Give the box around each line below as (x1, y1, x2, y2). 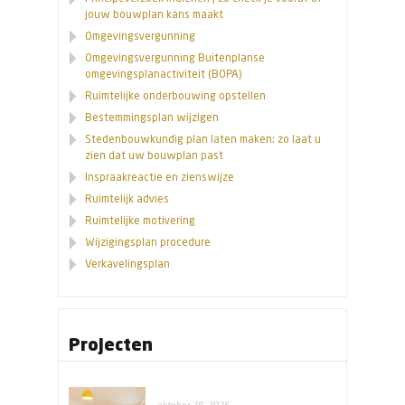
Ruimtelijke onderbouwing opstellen (85, 89, 266, 103)
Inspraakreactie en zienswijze (85, 170, 234, 184)
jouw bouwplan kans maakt (85, 7, 223, 22)
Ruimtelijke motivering (85, 213, 195, 228)
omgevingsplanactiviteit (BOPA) (85, 67, 241, 81)
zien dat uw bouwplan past (85, 148, 223, 163)
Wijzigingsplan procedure (85, 235, 211, 250)
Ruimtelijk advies (85, 192, 169, 206)
